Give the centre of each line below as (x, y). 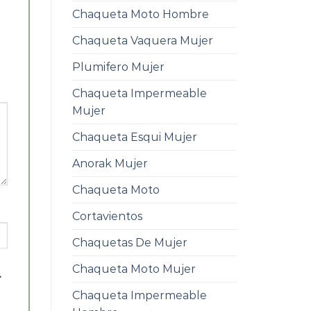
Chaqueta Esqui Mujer (134, 137)
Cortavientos (107, 217)
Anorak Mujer (110, 164)
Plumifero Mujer (118, 67)
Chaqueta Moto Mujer (134, 269)
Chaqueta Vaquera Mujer (142, 41)
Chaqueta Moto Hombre (140, 15)
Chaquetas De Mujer (129, 243)
